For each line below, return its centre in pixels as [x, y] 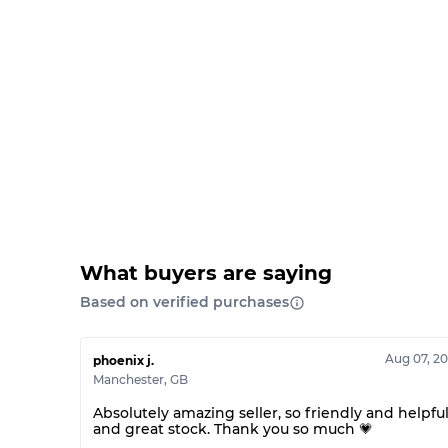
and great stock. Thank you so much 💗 [233, 429]
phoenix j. [123, 360]
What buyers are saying [206, 273]
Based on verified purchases [184, 302]
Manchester [128, 379]
